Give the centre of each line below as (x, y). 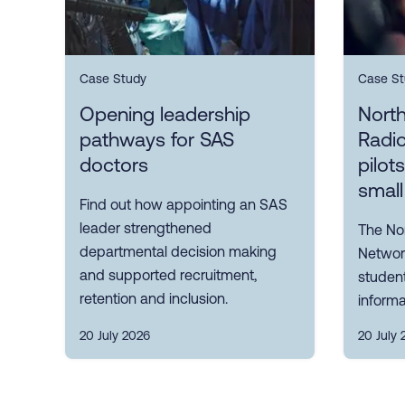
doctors (114, 165)
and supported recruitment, (168, 274)
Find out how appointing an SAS (184, 204)
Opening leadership (165, 114)
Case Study (113, 78)
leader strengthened (146, 227)
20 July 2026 (115, 335)
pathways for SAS (157, 139)
